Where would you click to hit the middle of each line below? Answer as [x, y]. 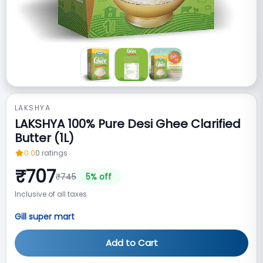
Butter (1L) [44, 138]
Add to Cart [131, 243]
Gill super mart [45, 217]
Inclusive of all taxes [51, 194]
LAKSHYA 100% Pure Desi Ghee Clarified [128, 124]
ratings [55, 153]
